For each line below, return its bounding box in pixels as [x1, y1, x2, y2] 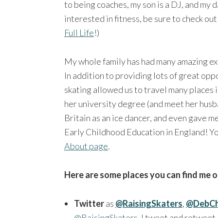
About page [64, 140, 108, 151]
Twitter [74, 198, 104, 209]
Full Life [64, 27, 94, 38]
